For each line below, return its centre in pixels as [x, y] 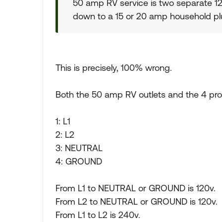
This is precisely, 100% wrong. [114, 68]
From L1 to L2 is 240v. [98, 215]
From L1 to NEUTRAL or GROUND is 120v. [136, 188]
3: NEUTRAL [79, 148]
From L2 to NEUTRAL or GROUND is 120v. [137, 201]
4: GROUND [79, 161]
